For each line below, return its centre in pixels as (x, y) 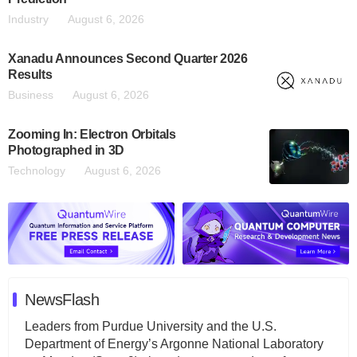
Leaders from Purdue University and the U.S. (151, 327)
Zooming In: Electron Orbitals (92, 134)
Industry (28, 19)
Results (30, 75)
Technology (37, 171)
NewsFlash (62, 300)
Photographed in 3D (66, 150)
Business (31, 95)
